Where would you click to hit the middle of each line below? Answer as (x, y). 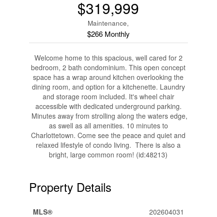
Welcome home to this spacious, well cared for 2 (108, 58)
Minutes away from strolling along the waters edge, (108, 116)
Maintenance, (108, 23)
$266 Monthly (108, 34)
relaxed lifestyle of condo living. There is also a (108, 145)
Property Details (70, 187)
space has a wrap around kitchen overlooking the (108, 77)
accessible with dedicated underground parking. (108, 106)
